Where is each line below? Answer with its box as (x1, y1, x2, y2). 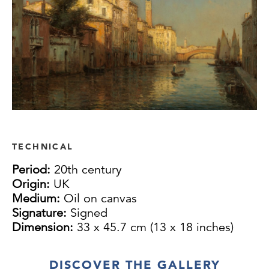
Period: (12, 162, 54, 178)
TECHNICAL (12, 141, 74, 153)
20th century (54, 162, 122, 178)
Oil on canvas (64, 191, 137, 207)
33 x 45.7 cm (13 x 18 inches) (77, 220, 234, 235)
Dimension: (12, 220, 77, 235)
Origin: (12, 177, 53, 192)
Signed (70, 205, 107, 221)
